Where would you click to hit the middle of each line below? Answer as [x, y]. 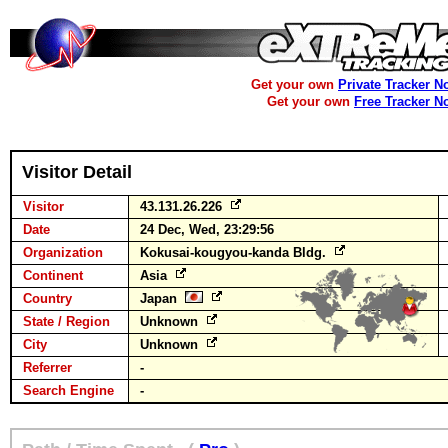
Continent [53, 275]
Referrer [47, 367]
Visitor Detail [77, 172]
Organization [63, 252]
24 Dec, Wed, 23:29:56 [207, 229]
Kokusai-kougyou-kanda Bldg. [235, 252]
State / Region [66, 321]
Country [47, 298]
